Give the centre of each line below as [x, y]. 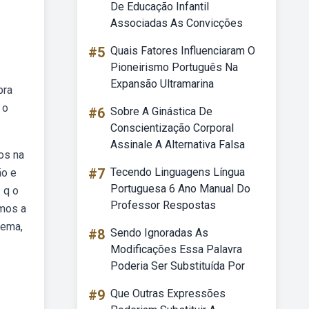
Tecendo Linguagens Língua [178, 172]
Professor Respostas [163, 205]
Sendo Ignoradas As [159, 233]
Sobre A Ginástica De [161, 111]
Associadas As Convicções [177, 23]
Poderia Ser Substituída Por [178, 266]
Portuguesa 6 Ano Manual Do [180, 189]
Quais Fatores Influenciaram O [183, 51]
